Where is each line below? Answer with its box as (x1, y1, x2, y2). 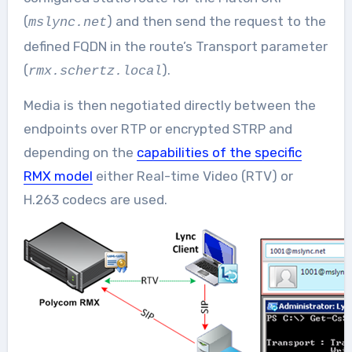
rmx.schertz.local (27, 63, 162, 79)
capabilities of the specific (136, 144, 302, 160)
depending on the (23, 144, 137, 160)
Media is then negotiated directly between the (23, 97, 316, 113)
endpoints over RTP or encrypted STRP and (23, 120, 292, 137)
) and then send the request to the (106, 13, 326, 29)
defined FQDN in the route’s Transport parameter (23, 38, 328, 54)
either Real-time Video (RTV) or (92, 167, 293, 184)
